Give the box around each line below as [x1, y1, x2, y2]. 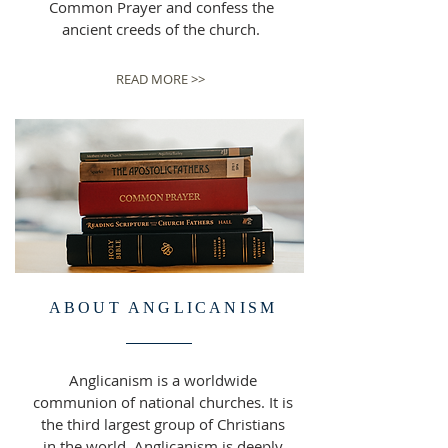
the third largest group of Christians [41, 414, 285, 434]
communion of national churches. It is [33, 392, 293, 412]
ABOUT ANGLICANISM [48, 299, 278, 316]
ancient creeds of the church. [62, 19, 260, 39]
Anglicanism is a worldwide [69, 370, 257, 390]
